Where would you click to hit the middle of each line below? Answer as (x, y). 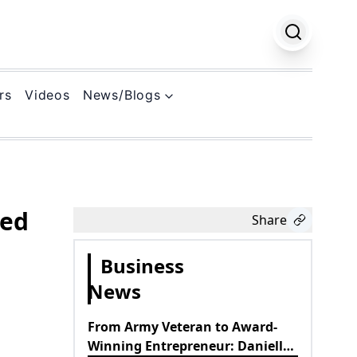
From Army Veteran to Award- (182, 326)
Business (142, 265)
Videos (47, 94)
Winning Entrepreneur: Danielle (189, 345)
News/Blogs (122, 94)
